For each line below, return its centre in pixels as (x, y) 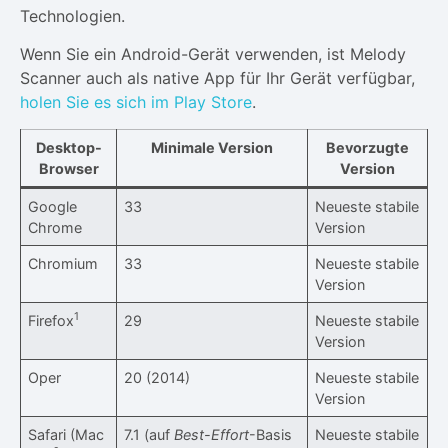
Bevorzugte (367, 147)
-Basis (271, 434)
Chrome (55, 227)
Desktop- (68, 147)
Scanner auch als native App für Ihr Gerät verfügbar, (217, 78)
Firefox (51, 320)
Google (53, 206)
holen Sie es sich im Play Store (136, 102)
